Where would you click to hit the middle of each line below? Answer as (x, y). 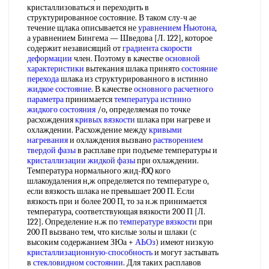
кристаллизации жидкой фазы (81, 161)
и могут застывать (186, 252)
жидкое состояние (59, 89)
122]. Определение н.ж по (73, 222)
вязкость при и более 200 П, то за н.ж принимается (117, 201)
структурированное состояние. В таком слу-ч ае (112, 18)
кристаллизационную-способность (90, 252)
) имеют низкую (184, 242)
